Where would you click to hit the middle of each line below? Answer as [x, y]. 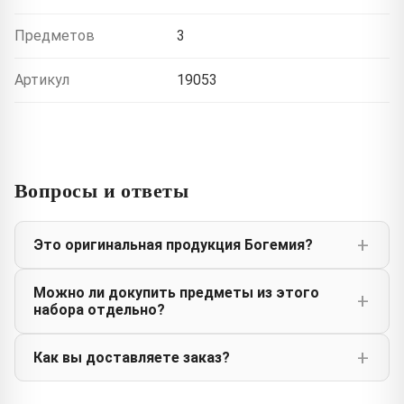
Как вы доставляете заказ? [132, 358]
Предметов [55, 36]
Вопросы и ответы [102, 190]
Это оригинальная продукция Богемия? [173, 245]
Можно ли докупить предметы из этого [176, 293]
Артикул [42, 80]
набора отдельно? [99, 310]
